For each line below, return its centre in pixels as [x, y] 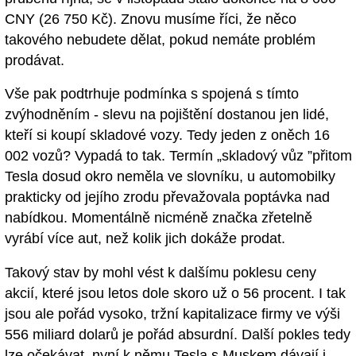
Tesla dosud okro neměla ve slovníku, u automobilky [170, 177]
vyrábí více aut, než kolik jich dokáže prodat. [145, 239]
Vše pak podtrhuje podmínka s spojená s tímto [152, 94]
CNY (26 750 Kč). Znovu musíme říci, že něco [151, 19]
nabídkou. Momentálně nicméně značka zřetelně [159, 218]
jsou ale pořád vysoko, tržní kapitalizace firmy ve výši [172, 314]
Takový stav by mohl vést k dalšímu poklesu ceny [161, 273]
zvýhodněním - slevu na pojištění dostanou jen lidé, [167, 115]
